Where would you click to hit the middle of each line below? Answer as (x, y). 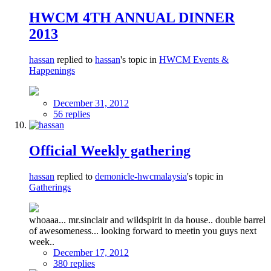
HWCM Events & (194, 60)
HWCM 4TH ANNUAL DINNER (132, 18)
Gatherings (50, 188)
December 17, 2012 (91, 253)
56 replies (72, 114)
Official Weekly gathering (110, 151)
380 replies (74, 264)
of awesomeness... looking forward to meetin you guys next (143, 231)
